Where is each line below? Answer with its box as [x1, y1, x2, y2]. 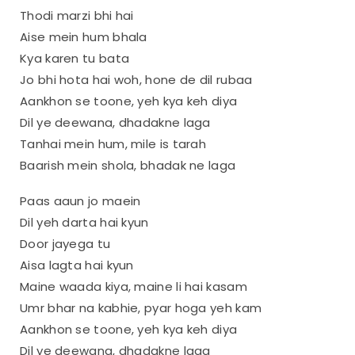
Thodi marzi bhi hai [20, 6, 134, 24]
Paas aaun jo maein [20, 192, 141, 209]
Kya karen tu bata [20, 49, 130, 67]
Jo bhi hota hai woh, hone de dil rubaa [20, 71, 253, 88]
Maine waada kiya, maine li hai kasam [20, 277, 247, 295]
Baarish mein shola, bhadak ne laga [20, 156, 236, 174]
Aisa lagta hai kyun [20, 256, 134, 273]
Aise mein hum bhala [20, 28, 147, 45]
